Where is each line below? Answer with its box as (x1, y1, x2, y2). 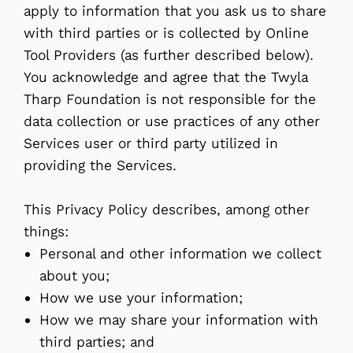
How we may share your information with (39, 310, 318, 329)
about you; (39, 266, 110, 284)
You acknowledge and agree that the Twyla (24, 68, 308, 86)
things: (24, 222, 69, 240)
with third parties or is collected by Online (24, 24, 309, 42)
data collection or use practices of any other (24, 112, 320, 130)
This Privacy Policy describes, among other (24, 200, 310, 218)
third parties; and (39, 333, 154, 351)
